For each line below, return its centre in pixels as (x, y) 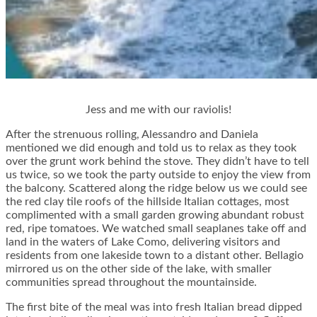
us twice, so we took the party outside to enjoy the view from (158, 175)
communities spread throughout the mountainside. (131, 283)
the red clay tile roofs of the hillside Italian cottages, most (148, 202)
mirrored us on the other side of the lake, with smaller (139, 269)
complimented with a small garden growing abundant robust (155, 215)
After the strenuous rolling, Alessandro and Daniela (132, 135)
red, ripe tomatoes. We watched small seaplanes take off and (156, 229)
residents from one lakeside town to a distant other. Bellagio (155, 256)
